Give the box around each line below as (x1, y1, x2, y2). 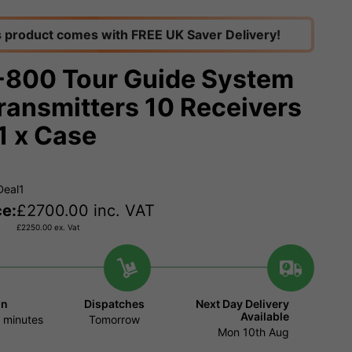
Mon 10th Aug (217, 325, 289, 339)
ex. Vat (52, 222, 80, 233)
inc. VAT (89, 201, 155, 221)
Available (240, 310, 289, 324)
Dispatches (84, 297, 145, 311)
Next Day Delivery (195, 297, 289, 311)
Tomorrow (89, 313, 141, 327)
